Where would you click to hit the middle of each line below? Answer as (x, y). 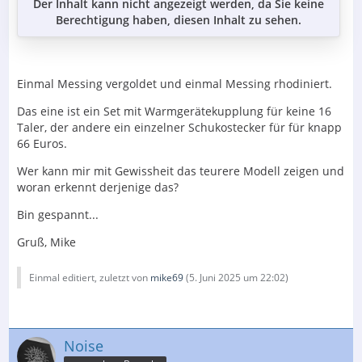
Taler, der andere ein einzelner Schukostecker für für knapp (179, 127)
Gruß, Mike (46, 242)
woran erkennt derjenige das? (98, 187)
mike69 (167, 277)
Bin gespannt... (58, 214)
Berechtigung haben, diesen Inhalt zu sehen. (179, 19)
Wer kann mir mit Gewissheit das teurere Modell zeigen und (181, 170)
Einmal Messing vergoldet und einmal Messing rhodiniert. (175, 83)
